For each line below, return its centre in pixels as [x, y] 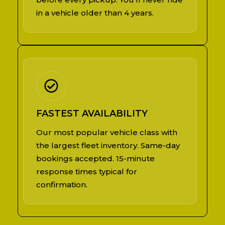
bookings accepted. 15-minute [95, 158]
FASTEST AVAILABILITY [92, 113]
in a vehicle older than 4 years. [95, 13]
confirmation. [62, 184]
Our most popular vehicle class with [107, 132]
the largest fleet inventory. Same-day [108, 145]
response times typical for [87, 171]
